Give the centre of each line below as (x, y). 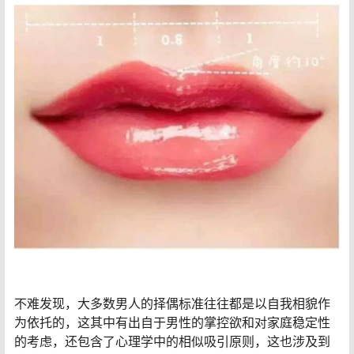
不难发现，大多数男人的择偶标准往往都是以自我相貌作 (172, 304)
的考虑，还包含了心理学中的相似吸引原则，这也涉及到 (172, 342)
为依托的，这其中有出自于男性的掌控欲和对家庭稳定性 (172, 323)
